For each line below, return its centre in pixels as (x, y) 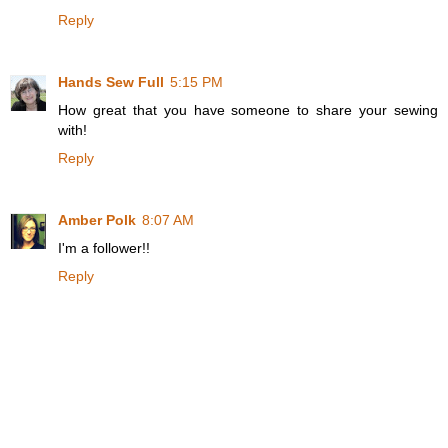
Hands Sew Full (111, 82)
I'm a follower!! (104, 248)
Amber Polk (97, 220)
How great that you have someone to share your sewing (248, 110)
